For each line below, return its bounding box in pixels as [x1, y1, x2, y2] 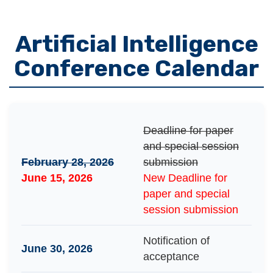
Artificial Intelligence [15, 30, 258, 58]
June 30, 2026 [21, 243, 93, 255]
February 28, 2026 [21, 156, 114, 168]
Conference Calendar [14, 54, 259, 82]
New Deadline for [143, 172, 227, 184]
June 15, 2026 [21, 172, 93, 184]
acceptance [143, 250, 199, 263]
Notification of [143, 235, 210, 247]
